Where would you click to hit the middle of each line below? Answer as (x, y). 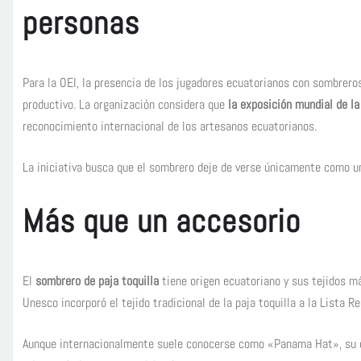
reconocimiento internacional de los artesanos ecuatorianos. (170, 127)
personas (81, 23)
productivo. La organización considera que (124, 105)
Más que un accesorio (162, 222)
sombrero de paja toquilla (97, 281)
